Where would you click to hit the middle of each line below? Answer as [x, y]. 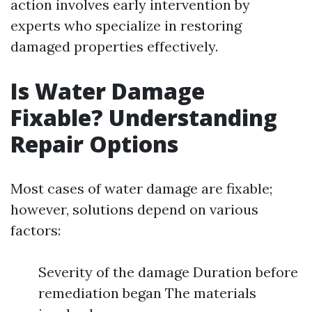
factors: [36, 230]
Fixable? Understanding [144, 117]
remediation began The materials [147, 293]
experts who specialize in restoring [126, 25]
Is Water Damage [108, 91]
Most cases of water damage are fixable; [141, 188]
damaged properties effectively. [114, 46]
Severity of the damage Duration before [168, 272]
